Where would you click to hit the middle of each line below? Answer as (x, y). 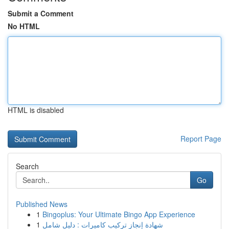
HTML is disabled (36, 110)
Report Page (201, 139)
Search (27, 166)
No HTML (24, 26)
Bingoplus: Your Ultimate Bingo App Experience (119, 214)
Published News (42, 204)
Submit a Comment (41, 13)
